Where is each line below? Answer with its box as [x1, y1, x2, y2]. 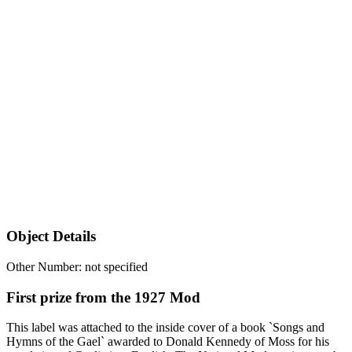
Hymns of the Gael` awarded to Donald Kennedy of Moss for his [6, 335, 329, 349]
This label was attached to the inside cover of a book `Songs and [6, 321, 324, 335]
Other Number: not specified [6, 260, 148, 274]
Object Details [6, 228, 96, 245]
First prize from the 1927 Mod [6, 288, 200, 306]
